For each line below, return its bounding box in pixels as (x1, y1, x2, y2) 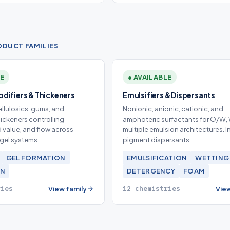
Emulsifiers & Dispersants (123, 90, 215, 100)
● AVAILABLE (128, 73, 172, 81)
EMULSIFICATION (127, 154, 187, 162)
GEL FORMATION (6, 154, 66, 162)
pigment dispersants (123, 136, 189, 144)
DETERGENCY (127, 167, 175, 175)
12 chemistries (123, 184, 180, 193)
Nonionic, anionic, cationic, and (123, 105, 223, 113)
